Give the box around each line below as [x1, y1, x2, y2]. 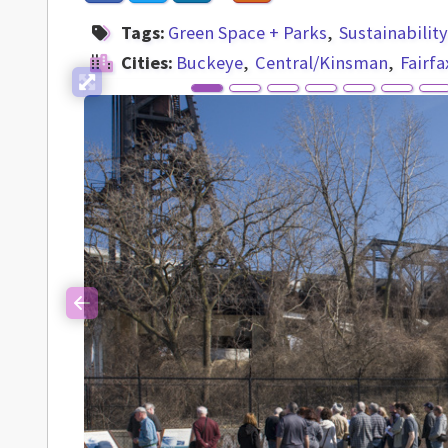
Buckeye [176, 51, 243, 74]
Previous [80, 303, 149, 326]
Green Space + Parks [168, 21, 327, 44]
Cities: [121, 51, 173, 74]
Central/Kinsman [255, 51, 388, 74]
